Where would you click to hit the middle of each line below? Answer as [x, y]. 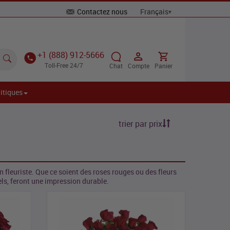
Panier [163, 66]
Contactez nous [102, 12]
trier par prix [140, 124]
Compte [138, 66]
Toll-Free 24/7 [64, 65]
